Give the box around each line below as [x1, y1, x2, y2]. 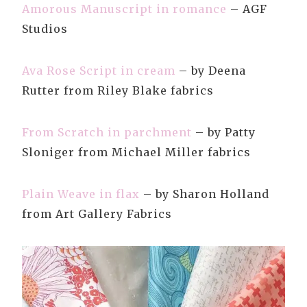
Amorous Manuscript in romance [22, 2, 227, 16]
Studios [22, 22, 68, 36]
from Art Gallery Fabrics [22, 207, 172, 221]
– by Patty [192, 125, 256, 140]
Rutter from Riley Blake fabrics [22, 84, 214, 98]
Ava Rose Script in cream [22, 64, 175, 78]
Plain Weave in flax [22, 187, 140, 201]
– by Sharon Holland [140, 187, 269, 201]
